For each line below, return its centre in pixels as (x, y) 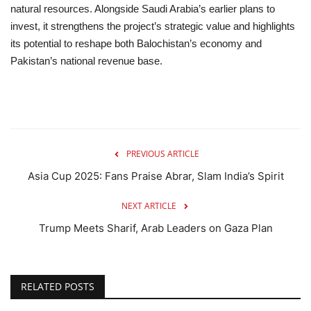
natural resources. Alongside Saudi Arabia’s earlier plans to (143, 8)
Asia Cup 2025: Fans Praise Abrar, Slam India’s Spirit (155, 176)
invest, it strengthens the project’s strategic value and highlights (153, 26)
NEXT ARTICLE (149, 205)
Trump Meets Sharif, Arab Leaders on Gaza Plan (155, 228)
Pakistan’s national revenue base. (86, 60)
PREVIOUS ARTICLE (162, 153)
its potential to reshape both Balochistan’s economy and (136, 43)
